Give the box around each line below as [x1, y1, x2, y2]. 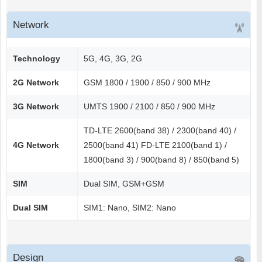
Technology [13, 54, 60, 64]
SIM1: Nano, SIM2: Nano [84, 203, 176, 213]
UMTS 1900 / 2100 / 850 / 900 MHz [84, 102, 215, 112]
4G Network [13, 140, 59, 150]
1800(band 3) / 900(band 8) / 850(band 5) [84, 155, 239, 165]
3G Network [13, 102, 59, 112]
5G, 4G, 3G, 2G [84, 54, 142, 64]
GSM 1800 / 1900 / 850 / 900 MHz [84, 78, 211, 88]
